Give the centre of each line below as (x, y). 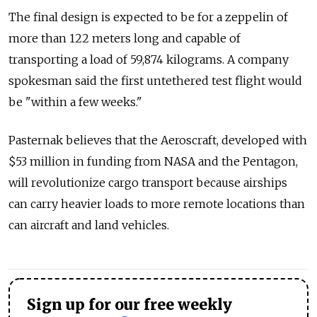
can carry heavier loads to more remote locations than (157, 204)
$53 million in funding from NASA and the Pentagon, (153, 162)
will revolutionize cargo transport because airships (148, 183)
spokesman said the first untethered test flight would (155, 81)
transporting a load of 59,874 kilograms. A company (149, 60)
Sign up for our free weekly (129, 305)
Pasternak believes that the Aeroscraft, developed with (158, 140)
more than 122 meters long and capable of (125, 39)
